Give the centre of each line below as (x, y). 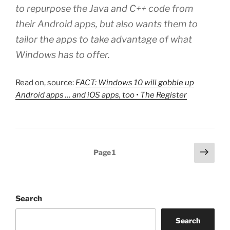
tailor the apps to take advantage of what (104, 39)
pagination (41, 164)
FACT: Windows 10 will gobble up (135, 82)
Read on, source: (45, 82)
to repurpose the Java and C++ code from (104, 8)
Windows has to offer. (63, 54)
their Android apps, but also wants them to (107, 24)
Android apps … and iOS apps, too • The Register (101, 95)
